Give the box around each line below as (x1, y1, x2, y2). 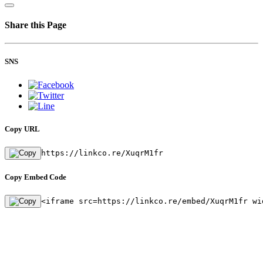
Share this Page (5, 19, 66, 30)
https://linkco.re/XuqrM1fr (41, 148, 163, 157)
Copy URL (5, 124, 40, 133)
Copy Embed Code (5, 173, 66, 182)
